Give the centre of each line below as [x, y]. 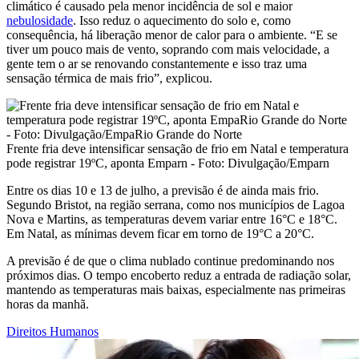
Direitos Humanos [52, 331]
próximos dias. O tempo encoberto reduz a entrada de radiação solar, [179, 275]
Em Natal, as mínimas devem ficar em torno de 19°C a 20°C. [160, 233]
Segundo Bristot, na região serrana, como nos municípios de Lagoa [175, 204]
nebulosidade [40, 20]
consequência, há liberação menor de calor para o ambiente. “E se [172, 34]
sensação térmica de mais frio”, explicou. [109, 78]
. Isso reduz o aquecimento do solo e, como [182, 20]
